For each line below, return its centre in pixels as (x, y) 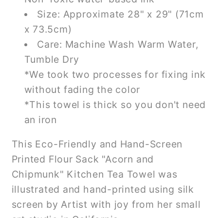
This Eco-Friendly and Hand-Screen (97, 144)
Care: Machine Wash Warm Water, (118, 44)
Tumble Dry (52, 59)
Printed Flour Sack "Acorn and (83, 159)
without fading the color (82, 89)
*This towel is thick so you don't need (115, 104)
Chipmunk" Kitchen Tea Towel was (94, 174)
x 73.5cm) (48, 29)
